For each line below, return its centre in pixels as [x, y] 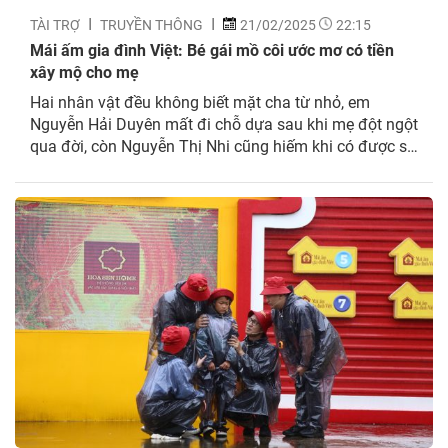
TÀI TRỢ [55, 24]
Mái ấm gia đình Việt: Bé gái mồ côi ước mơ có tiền [212, 49]
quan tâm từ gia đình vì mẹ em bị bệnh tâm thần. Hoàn [223, 167]
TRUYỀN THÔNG [151, 24]
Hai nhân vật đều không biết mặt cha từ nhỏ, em [200, 101]
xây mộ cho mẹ [84, 71]
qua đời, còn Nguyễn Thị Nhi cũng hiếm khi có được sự [223, 145]
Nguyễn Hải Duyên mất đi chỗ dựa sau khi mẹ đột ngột [224, 123]
